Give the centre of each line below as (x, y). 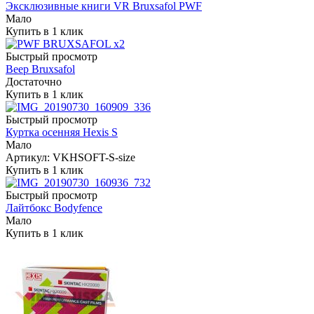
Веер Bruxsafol (40, 69)
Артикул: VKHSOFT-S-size (70, 157)
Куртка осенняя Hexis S (62, 132)
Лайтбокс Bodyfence (54, 207)
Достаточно (34, 81)
